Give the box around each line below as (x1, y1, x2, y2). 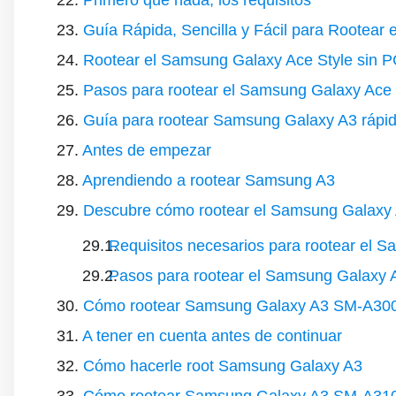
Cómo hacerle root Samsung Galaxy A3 (83, 357, 362, 375)
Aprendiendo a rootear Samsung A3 (82, 171, 335, 189)
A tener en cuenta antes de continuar (82, 327, 342, 345)
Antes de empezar (82, 141, 211, 159)
